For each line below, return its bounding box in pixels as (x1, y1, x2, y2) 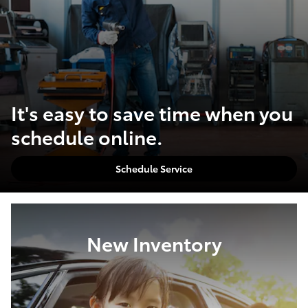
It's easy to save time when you (11, 98, 293, 126)
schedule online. (11, 122, 162, 151)
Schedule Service (115, 161, 192, 175)
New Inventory (86, 229, 222, 256)
